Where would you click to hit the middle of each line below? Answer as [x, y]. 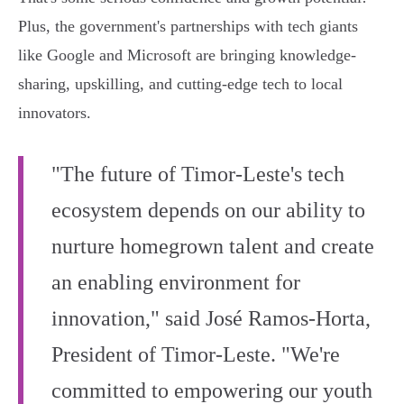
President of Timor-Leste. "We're [196, 355]
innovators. [55, 113]
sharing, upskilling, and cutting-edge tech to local [180, 84]
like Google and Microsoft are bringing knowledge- [187, 55]
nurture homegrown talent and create [213, 247]
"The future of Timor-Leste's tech [198, 174]
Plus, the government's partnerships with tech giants [188, 27]
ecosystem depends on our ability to [208, 211]
